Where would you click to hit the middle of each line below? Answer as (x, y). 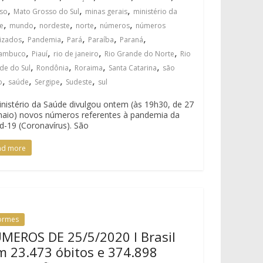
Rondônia (53, 68)
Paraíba (101, 40)
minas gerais (107, 11)
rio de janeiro (76, 54)
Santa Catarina (133, 68)
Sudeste (79, 82)
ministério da (156, 11)
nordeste (55, 26)
